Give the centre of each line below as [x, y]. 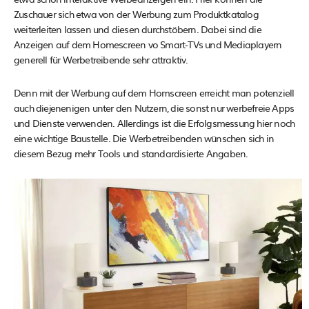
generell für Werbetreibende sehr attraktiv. [101, 59]
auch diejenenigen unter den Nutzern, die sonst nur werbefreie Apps [154, 108]
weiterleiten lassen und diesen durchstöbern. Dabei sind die [138, 29]
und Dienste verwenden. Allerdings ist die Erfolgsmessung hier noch [154, 123]
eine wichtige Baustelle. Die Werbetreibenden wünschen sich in [144, 138]
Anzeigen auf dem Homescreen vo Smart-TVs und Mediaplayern [148, 44]
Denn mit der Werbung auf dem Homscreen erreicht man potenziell [154, 92]
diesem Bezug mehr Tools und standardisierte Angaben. [131, 153]
